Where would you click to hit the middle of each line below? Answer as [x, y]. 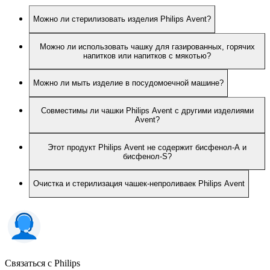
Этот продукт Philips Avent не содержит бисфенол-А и [147, 147]
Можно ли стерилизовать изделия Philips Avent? [122, 19]
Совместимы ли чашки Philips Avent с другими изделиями [147, 111]
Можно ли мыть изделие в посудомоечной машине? [128, 83]
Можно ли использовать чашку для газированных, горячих [147, 46]
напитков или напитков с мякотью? [147, 55]
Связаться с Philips [42, 263]
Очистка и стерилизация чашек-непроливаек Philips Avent [139, 184]
